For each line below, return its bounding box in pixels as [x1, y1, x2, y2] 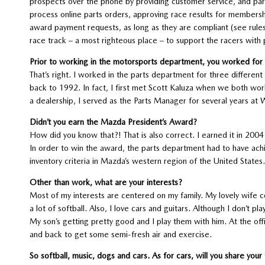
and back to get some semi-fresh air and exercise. [29, 229, 212, 239]
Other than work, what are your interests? [29, 177, 182, 187]
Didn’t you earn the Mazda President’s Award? [29, 117, 197, 127]
